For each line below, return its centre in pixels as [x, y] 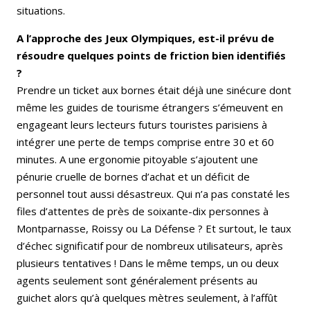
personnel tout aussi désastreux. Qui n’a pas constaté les [153, 194]
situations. [42, 11]
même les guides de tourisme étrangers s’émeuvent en [150, 108]
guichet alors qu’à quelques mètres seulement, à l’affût [147, 298]
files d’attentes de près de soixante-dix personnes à [143, 211]
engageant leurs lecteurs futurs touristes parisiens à [142, 125]
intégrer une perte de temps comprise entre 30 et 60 [145, 142]
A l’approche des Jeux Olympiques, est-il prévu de [145, 38]
